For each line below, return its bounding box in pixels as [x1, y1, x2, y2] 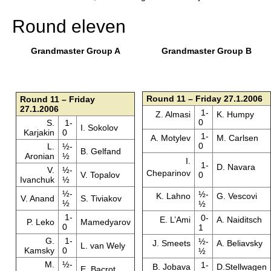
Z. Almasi [155, 109, 191, 119]
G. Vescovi [216, 191, 257, 201]
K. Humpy [216, 109, 254, 119]
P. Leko [27, 217, 54, 227]
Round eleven [12, 16, 126, 36]
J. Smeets [152, 238, 191, 248]
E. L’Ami [160, 215, 191, 224]
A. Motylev [151, 133, 191, 143]
